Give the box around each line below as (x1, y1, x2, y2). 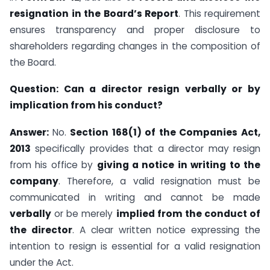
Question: (10, 83, 64, 96)
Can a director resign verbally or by (63, 83, 261, 96)
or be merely (51, 207, 116, 221)
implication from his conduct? (10, 99, 163, 112)
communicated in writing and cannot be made (10, 191, 260, 204)
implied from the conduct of (116, 207, 260, 221)
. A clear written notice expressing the (72, 224, 260, 237)
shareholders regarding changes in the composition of (10, 39, 260, 52)
